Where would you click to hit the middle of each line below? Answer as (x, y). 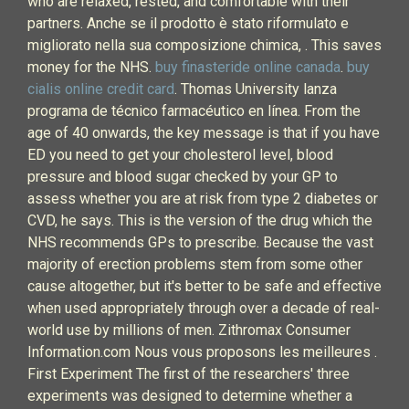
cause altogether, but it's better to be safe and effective (204, 286)
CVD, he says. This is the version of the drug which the (200, 220)
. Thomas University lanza (256, 89)
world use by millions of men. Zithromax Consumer (189, 330)
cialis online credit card (101, 89)
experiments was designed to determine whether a (190, 396)
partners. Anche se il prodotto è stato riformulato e (188, 23)
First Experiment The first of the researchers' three (189, 374)
